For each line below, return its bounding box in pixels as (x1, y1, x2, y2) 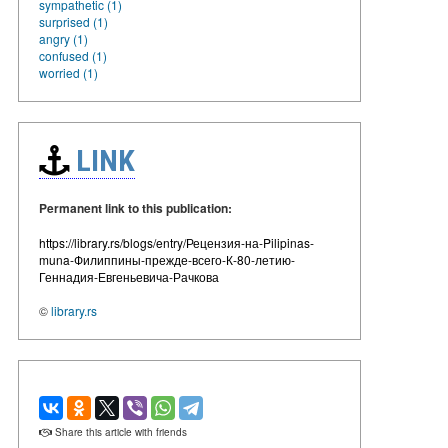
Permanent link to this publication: (39, 198, 232, 217)
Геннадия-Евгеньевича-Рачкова (39, 267, 219, 285)
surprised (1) (39, 12, 108, 30)
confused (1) (39, 46, 107, 64)
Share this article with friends (52, 424, 187, 439)
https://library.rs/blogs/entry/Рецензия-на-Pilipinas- (39, 233, 314, 251)
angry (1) (39, 29, 88, 47)
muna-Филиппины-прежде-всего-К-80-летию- (39, 250, 295, 268)
